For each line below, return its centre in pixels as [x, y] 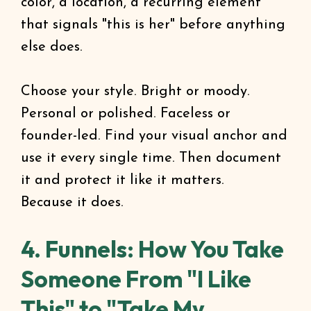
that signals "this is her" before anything [153, 25]
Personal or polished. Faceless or [126, 114]
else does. [52, 47]
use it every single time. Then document [151, 158]
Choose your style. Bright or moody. [135, 92]
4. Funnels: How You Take [152, 249]
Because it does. [72, 203]
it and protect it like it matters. [123, 180]
